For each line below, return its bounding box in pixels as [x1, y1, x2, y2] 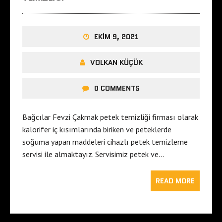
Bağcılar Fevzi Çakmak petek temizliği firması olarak [22, 111, 198, 122]
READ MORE [156, 175, 195, 186]
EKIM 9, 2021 [94, 31, 139, 42]
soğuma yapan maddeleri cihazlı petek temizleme [22, 136, 188, 147]
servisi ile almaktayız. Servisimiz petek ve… [22, 149, 164, 159]
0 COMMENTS [94, 83, 140, 93]
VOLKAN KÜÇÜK [90, 57, 143, 67]
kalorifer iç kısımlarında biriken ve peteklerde [22, 124, 171, 134]
